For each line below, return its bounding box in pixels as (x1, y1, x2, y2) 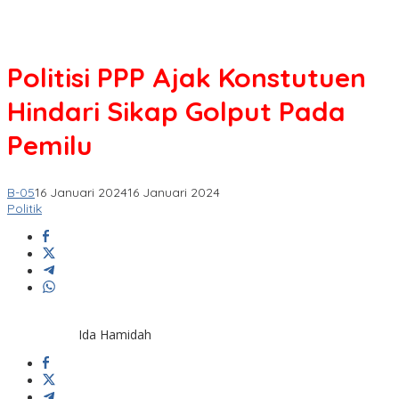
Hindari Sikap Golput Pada (7, 94, 346, 129)
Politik (7, 200, 42, 217)
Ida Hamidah (78, 326, 151, 344)
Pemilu (7, 128, 93, 163)
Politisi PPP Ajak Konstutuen (7, 61, 373, 95)
